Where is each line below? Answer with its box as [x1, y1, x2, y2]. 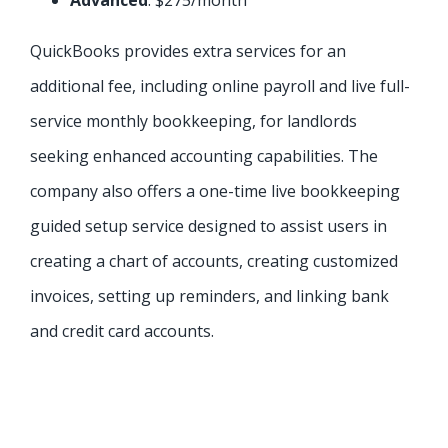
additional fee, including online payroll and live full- [30, 75, 410, 98]
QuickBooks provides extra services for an [30, 40, 346, 63]
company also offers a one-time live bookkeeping [30, 180, 400, 203]
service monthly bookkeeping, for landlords [30, 110, 357, 133]
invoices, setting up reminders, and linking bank [30, 285, 389, 308]
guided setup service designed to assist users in [30, 215, 387, 238]
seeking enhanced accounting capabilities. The [30, 145, 378, 168]
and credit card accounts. [30, 320, 214, 343]
